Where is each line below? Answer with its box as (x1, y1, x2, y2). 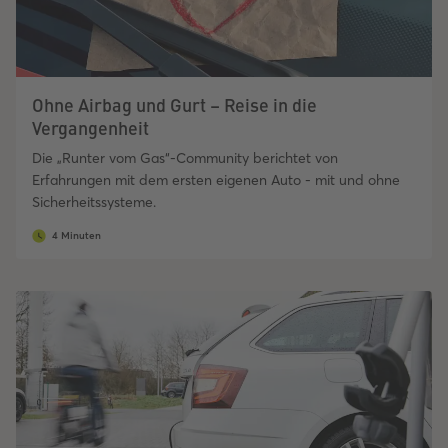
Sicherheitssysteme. (32, 193, 156, 212)
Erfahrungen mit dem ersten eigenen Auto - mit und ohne (32, 171, 400, 190)
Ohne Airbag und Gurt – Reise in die (32, 92, 317, 118)
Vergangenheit (32, 115, 149, 141)
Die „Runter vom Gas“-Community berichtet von (32, 149, 338, 168)
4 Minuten (52, 229, 101, 243)
